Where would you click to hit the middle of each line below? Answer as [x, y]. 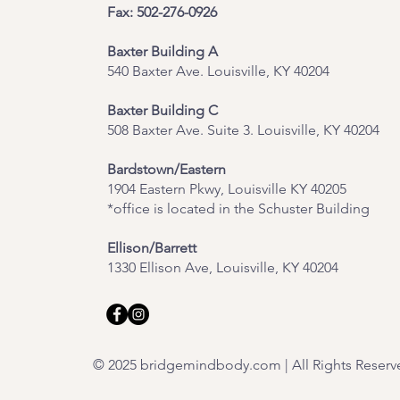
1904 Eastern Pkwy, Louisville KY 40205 [227, 189]
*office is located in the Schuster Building [238, 208]
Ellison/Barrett [154, 248]
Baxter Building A [162, 51]
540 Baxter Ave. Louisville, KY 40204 [218, 71]
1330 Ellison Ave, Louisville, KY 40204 [223, 267]
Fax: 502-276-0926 [162, 12]
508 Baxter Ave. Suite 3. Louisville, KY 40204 [243, 130]
